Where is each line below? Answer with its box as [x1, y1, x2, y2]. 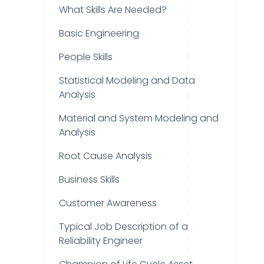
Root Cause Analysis [59, 149, 152, 163]
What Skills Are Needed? [59, 3, 167, 16]
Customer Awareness [59, 196, 157, 210]
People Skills [59, 50, 113, 64]
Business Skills [59, 173, 120, 186]
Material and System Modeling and [59, 111, 219, 125]
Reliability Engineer [59, 234, 143, 247]
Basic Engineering [59, 27, 139, 40]
